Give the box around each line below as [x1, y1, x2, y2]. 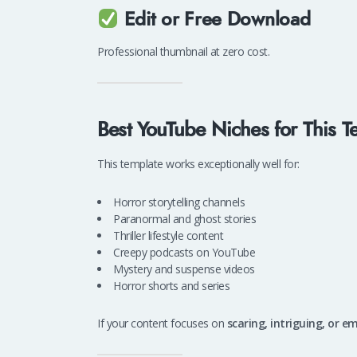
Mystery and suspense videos [113, 261, 255, 277]
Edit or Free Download [124, 6, 311, 33]
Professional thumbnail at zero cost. [97, 43, 269, 59]
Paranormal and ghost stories [113, 210, 256, 226]
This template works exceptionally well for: [97, 155, 300, 171]
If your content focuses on [97, 316, 227, 331]
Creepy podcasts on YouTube [113, 244, 255, 260]
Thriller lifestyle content [113, 227, 223, 243]
